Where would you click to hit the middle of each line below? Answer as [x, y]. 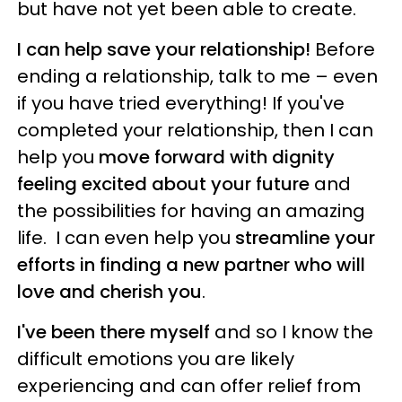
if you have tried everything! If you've [181, 103]
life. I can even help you [127, 237]
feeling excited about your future [164, 184]
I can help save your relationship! [164, 49]
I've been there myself [114, 332]
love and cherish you [110, 291]
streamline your [306, 237]
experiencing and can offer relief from [189, 385]
